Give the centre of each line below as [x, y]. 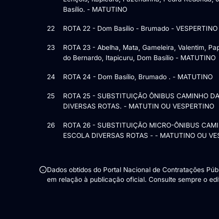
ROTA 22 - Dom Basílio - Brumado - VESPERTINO [140, 28]
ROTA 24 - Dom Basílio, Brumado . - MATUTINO [138, 77]
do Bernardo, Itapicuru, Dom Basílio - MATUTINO [139, 57]
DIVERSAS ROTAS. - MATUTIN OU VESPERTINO [139, 106]
